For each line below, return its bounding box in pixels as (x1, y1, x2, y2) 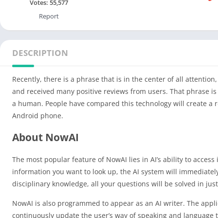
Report (38, 12, 59, 20)
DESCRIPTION (12, 47, 68, 58)
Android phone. (12, 111, 63, 120)
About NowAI (12, 130, 79, 144)
